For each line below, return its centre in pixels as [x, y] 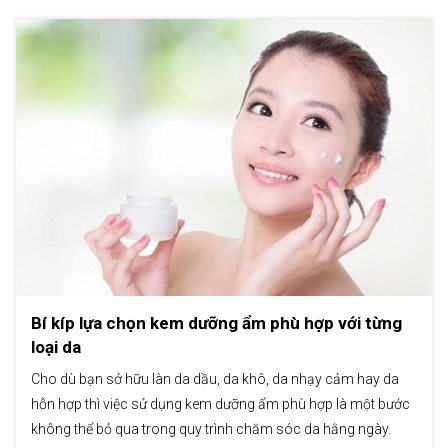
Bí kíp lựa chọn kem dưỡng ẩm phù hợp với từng [216, 323]
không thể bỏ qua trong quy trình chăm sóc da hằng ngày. [211, 429]
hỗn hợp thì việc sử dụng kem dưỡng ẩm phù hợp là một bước [220, 404]
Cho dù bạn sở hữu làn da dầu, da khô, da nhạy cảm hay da [215, 379]
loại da [56, 347]
